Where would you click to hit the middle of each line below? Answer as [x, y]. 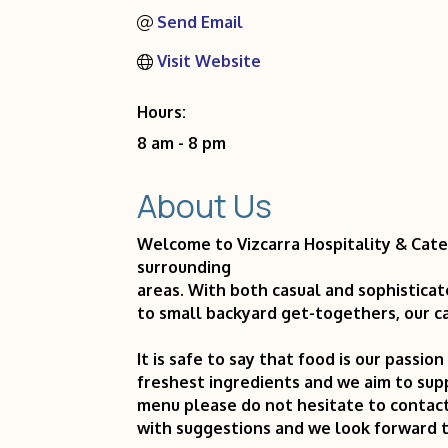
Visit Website [209, 61]
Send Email [200, 22]
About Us [204, 206]
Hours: [161, 112]
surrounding [184, 267]
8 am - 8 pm [181, 143]
